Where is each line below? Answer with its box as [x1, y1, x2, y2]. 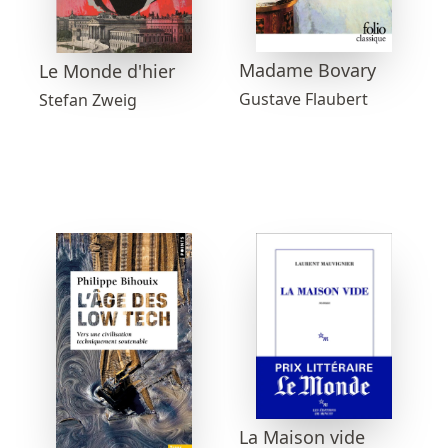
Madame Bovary [239, 58, 376, 83]
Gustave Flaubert [239, 88, 368, 111]
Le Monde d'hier [39, 58, 175, 83]
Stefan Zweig [39, 88, 137, 111]
